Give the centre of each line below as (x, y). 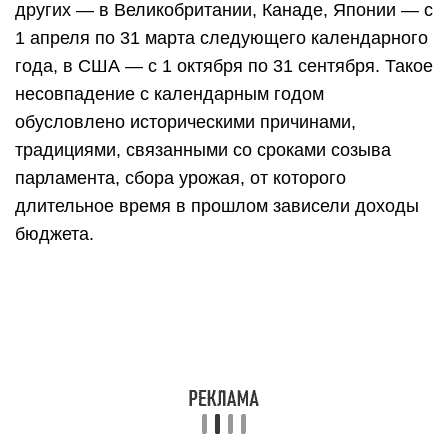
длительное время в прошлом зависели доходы (217, 206)
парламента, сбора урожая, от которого (180, 178)
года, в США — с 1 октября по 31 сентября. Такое (224, 66)
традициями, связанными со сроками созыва (203, 150)
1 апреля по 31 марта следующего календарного (221, 38)
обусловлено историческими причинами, (185, 122)
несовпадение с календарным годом (169, 94)
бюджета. (54, 234)
